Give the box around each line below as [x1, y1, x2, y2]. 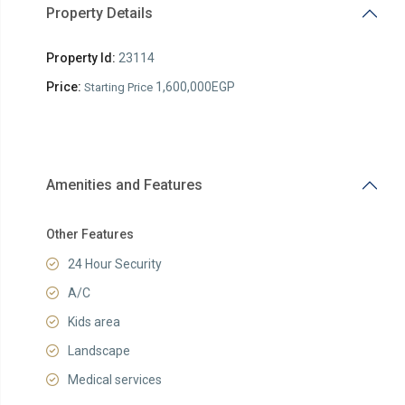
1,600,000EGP [152, 80, 235, 94]
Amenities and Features [45, 176, 202, 193]
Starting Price [83, 80, 153, 94]
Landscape [67, 344, 130, 358]
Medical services [67, 372, 162, 387]
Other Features [45, 227, 134, 241]
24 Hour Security [67, 257, 162, 271]
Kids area [67, 315, 120, 329]
